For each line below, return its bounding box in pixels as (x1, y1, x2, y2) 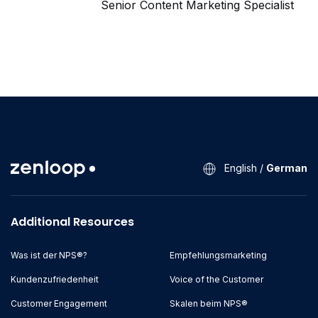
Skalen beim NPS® (170, 298, 248, 309)
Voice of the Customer (170, 274, 263, 285)
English (224, 162, 257, 175)
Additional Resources (11, 214, 134, 231)
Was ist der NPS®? (11, 250, 87, 261)
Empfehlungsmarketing (170, 250, 267, 261)
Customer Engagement (11, 298, 107, 309)
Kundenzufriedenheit (11, 274, 99, 285)
